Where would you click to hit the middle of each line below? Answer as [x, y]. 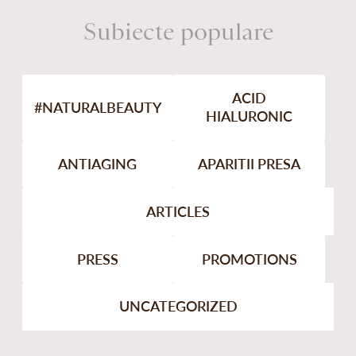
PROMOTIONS [249, 259]
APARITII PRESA [250, 164]
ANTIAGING [98, 164]
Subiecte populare [178, 32]
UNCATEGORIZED [178, 306]
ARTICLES [178, 211]
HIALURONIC [250, 116]
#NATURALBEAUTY [97, 107]
